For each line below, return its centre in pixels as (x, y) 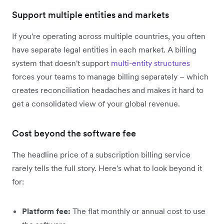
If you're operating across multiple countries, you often (109, 36)
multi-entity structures (150, 63)
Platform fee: (46, 211)
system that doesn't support (60, 63)
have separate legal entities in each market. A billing (104, 49)
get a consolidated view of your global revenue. (96, 103)
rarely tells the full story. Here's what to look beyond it (107, 168)
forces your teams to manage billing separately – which (110, 76)
